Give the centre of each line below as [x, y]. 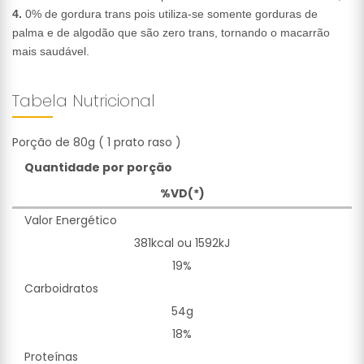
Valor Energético [71, 220]
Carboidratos [61, 288]
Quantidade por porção [98, 167]
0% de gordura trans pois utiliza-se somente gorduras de [170, 14]
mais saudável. [51, 51]
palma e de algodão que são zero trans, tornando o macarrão [171, 32]
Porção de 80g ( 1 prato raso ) [97, 142]
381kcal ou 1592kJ [182, 243]
